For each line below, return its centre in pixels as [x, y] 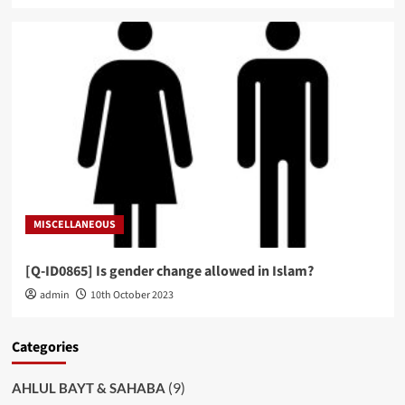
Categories [45, 348]
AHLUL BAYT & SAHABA [88, 388]
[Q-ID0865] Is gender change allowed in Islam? [169, 272]
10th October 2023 [132, 296]
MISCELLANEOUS [74, 225]
